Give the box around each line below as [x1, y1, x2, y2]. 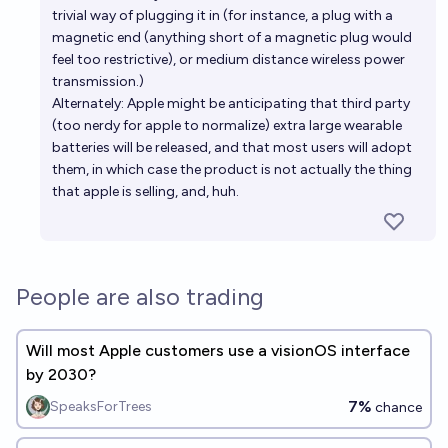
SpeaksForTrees [50, 398, 152, 415]
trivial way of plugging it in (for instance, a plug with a [52, 7, 393, 24]
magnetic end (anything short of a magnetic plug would [52, 29, 412, 46]
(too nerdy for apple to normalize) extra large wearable [52, 117, 402, 134]
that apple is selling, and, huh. [52, 183, 239, 200]
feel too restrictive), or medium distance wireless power [52, 51, 405, 68]
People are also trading [16, 282, 264, 311]
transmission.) [52, 73, 144, 90]
